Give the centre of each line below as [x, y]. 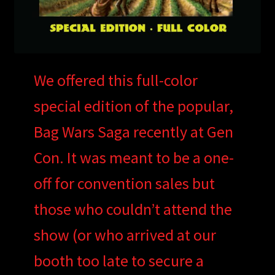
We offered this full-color [115, 80]
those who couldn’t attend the [133, 209]
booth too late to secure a [118, 260]
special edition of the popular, [133, 106]
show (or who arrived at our [125, 234]
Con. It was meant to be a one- [134, 157]
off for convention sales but [124, 183]
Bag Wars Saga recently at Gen [133, 131]
